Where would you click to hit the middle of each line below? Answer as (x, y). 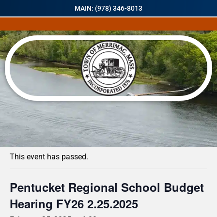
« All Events (31, 132)
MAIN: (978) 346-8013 (108, 8)
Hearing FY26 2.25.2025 (74, 203)
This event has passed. (49, 157)
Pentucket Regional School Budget (107, 187)
